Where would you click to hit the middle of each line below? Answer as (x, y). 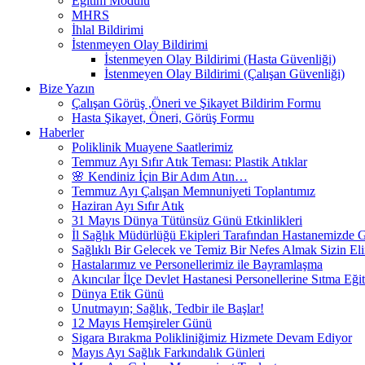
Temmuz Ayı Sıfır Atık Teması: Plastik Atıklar (189, 161)
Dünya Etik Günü (118, 293)
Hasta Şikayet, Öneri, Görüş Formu (163, 117)
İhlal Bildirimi (108, 29)
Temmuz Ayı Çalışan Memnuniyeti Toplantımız (193, 191)
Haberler (62, 132)
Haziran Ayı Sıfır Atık (128, 205)
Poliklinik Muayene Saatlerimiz (152, 147)
